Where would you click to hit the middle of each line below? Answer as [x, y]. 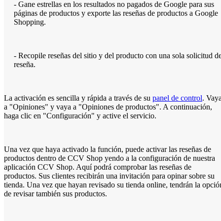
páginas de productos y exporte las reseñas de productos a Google [116, 13]
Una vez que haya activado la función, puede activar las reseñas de [108, 149]
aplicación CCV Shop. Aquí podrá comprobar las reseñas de [98, 167]
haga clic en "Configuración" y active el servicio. [80, 116]
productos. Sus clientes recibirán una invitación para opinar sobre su [109, 176]
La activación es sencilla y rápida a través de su [78, 98]
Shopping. [30, 22]
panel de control [177, 98]
